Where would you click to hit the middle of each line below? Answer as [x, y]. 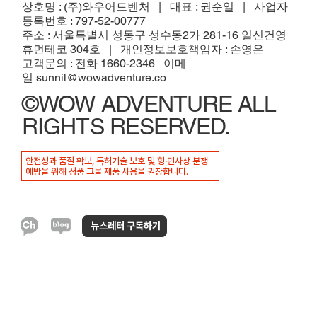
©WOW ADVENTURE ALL [149, 104]
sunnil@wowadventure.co [102, 77]
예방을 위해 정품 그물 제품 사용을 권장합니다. [107, 171]
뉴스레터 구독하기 [126, 225]
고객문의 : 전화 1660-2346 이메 [104, 63]
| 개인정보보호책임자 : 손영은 [183, 49]
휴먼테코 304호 [62, 49]
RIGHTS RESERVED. [126, 127]
